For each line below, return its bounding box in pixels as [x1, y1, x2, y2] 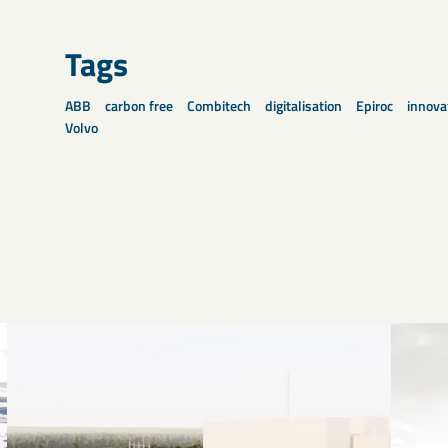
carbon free [105, 95, 173, 116]
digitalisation [265, 95, 342, 116]
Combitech [187, 95, 251, 116]
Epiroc [356, 95, 393, 116]
